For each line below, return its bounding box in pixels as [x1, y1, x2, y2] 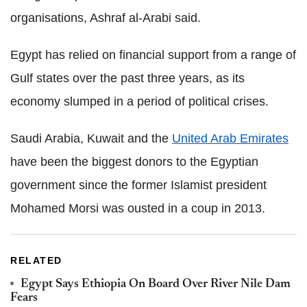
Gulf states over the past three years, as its [10, 71, 245, 85]
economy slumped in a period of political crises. [10, 94, 269, 108]
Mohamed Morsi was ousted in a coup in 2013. [10, 201, 265, 215]
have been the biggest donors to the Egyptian [10, 154, 258, 169]
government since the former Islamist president [10, 177, 267, 192]
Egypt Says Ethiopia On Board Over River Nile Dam [21, 278, 291, 291]
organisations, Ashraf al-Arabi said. [10, 10, 201, 25]
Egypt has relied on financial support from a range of [10, 47, 296, 62]
